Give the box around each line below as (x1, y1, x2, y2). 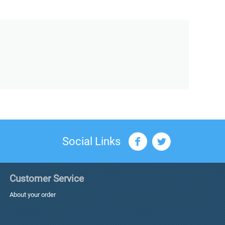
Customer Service (9, 173, 84, 184)
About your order (9, 191, 56, 198)
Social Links (62, 135, 121, 148)
